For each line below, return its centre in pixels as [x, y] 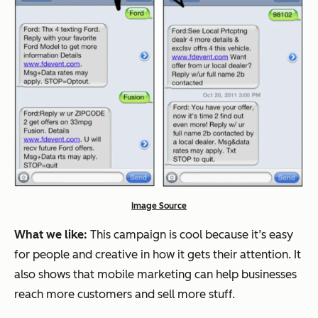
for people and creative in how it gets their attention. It [158, 254]
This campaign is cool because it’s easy [190, 235]
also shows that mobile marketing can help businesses [155, 274]
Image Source [159, 206]
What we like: [51, 235]
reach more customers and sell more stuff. [125, 294]
